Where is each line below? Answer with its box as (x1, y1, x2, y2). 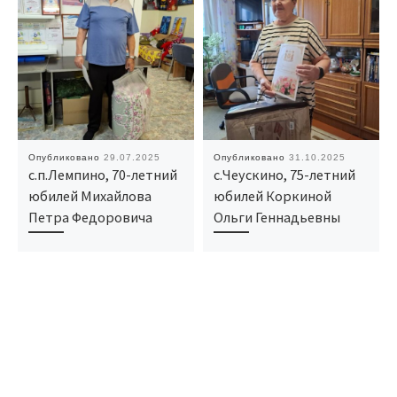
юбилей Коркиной (213, 186, 331, 205)
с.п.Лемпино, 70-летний (27, 165, 177, 183)
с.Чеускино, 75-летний (213, 165, 355, 183)
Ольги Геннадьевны (213, 207, 340, 226)
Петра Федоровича (27, 207, 152, 226)
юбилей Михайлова (27, 186, 152, 205)
